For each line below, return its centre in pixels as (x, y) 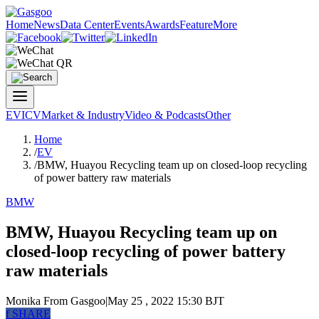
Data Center (87, 25)
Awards (162, 25)
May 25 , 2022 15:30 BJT (166, 300)
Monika (23, 300)
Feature (196, 25)
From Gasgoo (73, 300)
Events (129, 25)
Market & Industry (83, 115)
